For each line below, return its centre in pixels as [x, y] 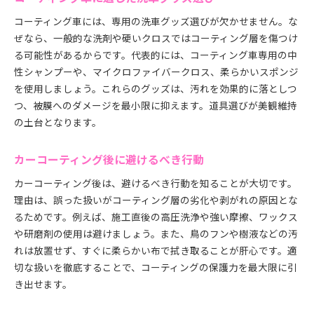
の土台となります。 [58, 122]
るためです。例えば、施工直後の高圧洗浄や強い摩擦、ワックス [156, 217]
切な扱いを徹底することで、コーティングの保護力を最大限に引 [156, 267]
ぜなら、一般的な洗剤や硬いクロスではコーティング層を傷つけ [156, 38]
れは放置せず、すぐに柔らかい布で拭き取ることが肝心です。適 [156, 250]
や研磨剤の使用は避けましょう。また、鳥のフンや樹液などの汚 [156, 233]
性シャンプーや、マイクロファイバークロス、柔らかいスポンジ [156, 71]
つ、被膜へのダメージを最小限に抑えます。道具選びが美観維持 [156, 105]
